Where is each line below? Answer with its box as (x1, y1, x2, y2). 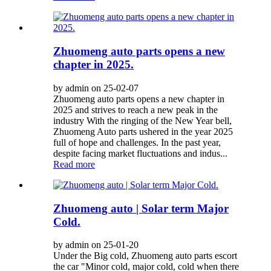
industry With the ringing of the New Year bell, (53, 115, 232, 126)
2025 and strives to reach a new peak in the (53, 104, 218, 115)
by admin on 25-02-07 (53, 82, 139, 93)
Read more (53, 158, 95, 169)
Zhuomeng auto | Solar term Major (53, 201, 229, 215)
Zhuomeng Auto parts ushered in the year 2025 (53, 126, 233, 137)
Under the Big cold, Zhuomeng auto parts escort (53, 250, 237, 261)
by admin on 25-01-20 (53, 240, 139, 250)
